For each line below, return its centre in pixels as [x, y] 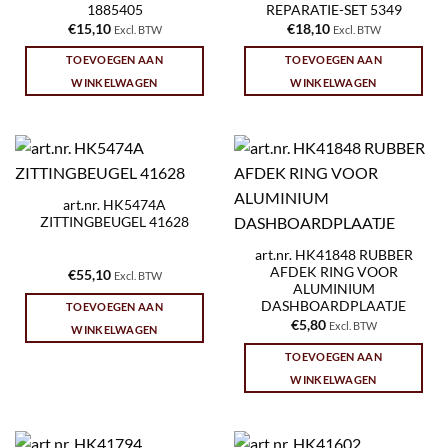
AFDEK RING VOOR [333, 272]
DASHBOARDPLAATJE [333, 306]
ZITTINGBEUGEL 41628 [114, 222]
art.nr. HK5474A [114, 205]
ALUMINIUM [333, 289]
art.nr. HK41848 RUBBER [333, 255]
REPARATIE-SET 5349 [333, 10]
